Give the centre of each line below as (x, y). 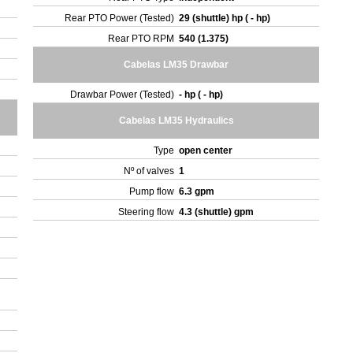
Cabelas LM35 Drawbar (176, 65)
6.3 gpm (198, 191)
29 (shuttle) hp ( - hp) (226, 18)
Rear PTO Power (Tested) (120, 18)
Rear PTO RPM (141, 39)
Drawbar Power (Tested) (123, 95)
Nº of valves (149, 171)
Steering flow (147, 212)
